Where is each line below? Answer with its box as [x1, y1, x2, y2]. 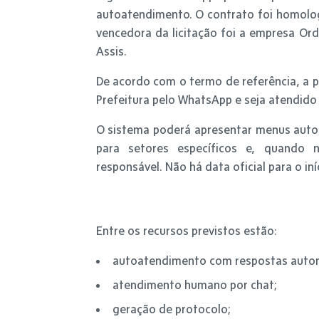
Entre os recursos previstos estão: [95, 224, 277, 237]
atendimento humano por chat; [113, 278, 278, 291]
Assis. [95, 44, 127, 58]
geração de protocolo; [113, 302, 231, 315]
